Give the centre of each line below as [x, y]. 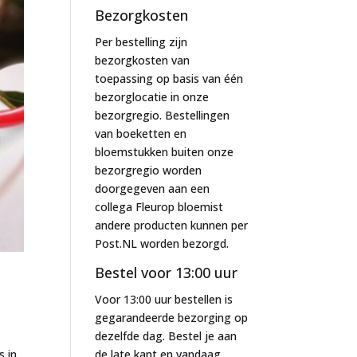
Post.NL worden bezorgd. [162, 243]
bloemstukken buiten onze [165, 152]
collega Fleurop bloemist [159, 207]
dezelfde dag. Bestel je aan [166, 336]
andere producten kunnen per [172, 225]
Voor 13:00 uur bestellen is [164, 299]
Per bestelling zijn [141, 42]
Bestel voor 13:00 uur [167, 273]
